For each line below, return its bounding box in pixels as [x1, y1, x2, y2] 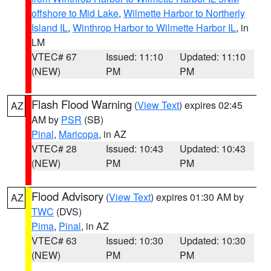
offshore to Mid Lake [31, 6, 119, 20]
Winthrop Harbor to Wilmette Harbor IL [73, 21, 236, 34]
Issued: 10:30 [105, 233, 163, 247]
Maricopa [59, 127, 99, 141]
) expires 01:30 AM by [151, 190, 244, 204]
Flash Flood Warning [31, 96, 132, 112]
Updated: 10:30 [180, 233, 246, 247]
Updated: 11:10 [180, 50, 246, 64]
